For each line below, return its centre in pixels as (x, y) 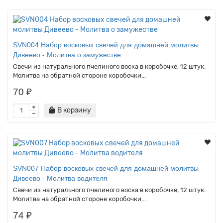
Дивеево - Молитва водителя (60, 178)
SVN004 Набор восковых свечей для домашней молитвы (106, 45)
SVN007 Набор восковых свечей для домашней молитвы (106, 168)
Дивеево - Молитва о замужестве (67, 55)
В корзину (74, 110)
